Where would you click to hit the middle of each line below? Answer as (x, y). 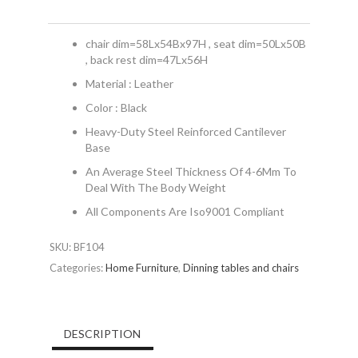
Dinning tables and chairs (241, 268)
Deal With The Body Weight (155, 188)
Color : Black (116, 108)
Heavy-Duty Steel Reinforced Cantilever (185, 132)
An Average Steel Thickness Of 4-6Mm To (191, 172)
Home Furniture (141, 268)
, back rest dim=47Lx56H (146, 60)
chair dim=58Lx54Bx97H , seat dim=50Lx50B (195, 44)
